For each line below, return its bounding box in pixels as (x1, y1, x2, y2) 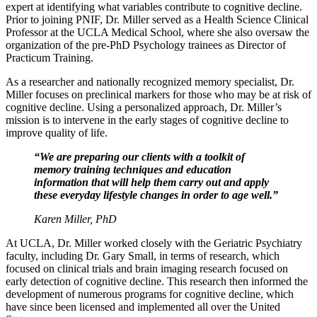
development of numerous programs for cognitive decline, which (6, 287, 294, 300)
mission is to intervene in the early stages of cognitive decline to (6, 113, 289, 126)
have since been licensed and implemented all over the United (6, 300, 280, 313)
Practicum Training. (6, 51, 93, 64)
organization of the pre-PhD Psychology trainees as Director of (6, 38, 286, 51)
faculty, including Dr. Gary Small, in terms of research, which (6, 249, 279, 262)
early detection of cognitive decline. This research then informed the (6, 275, 308, 287)
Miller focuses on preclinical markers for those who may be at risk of (6, 88, 311, 100)
